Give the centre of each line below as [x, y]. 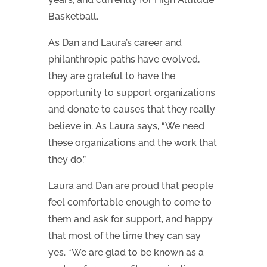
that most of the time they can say [124, 235]
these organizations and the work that [132, 142]
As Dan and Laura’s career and [115, 42]
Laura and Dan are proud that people [131, 185]
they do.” [67, 159]
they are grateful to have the [111, 76]
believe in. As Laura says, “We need [126, 126]
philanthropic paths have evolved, [124, 59]
